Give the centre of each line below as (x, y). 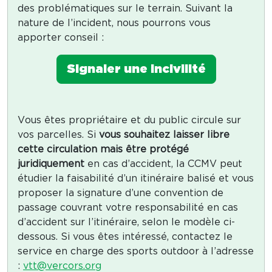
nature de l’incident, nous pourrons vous (114, 23)
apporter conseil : (61, 38)
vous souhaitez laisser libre (164, 135)
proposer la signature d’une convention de (121, 193)
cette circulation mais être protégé (103, 150)
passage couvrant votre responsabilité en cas (128, 208)
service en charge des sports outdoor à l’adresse (136, 252)
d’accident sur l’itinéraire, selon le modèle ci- (126, 223)
